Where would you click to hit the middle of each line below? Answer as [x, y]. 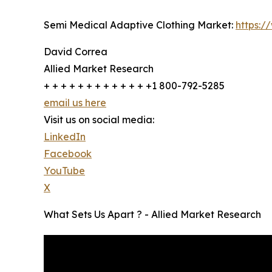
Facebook [68, 154]
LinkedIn [65, 137]
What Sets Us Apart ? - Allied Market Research [152, 215]
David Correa [76, 52]
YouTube [64, 171]
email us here [75, 103]
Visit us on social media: [99, 120]
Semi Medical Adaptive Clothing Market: [140, 25]
